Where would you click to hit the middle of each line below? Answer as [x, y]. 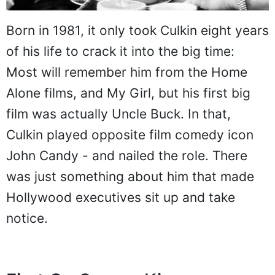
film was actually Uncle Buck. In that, [118, 114]
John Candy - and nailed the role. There [127, 155]
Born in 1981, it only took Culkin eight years [137, 30]
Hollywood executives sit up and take [121, 197]
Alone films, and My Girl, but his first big [128, 93]
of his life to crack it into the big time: [120, 51]
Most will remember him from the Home [127, 72]
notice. [27, 218]
